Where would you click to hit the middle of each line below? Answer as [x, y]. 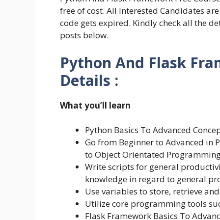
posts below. [84, 35]
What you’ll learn [95, 105]
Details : [89, 80]
